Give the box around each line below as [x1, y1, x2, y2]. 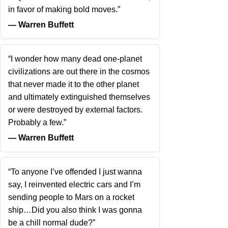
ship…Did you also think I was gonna [8, 206, 142, 214]
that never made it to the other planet [8, 80, 139, 89]
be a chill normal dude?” [8, 218, 95, 227]
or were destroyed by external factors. [8, 105, 142, 114]
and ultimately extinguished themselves [8, 93, 150, 101]
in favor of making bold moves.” [8, 5, 120, 14]
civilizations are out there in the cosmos [8, 67, 150, 76]
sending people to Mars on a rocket [8, 193, 134, 202]
